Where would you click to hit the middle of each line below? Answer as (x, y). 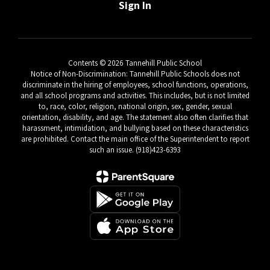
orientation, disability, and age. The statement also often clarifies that (135, 117)
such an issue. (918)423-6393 (135, 150)
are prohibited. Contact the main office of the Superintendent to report (135, 139)
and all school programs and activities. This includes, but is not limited (135, 96)
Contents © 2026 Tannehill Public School (135, 63)
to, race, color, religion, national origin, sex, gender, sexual (135, 106)
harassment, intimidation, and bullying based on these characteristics (135, 128)
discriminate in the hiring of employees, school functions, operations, (135, 85)
